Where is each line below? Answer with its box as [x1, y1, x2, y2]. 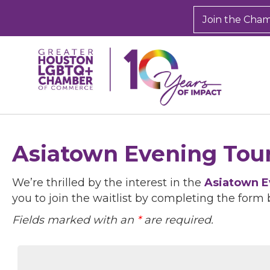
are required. [141, 213, 213, 227]
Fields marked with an [12, 213, 137, 227]
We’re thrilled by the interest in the [12, 175, 204, 189]
